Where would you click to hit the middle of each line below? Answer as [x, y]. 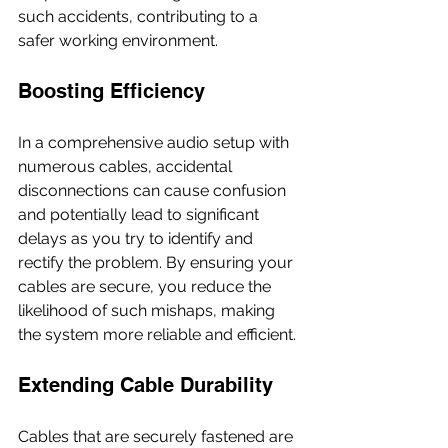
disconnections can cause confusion [154, 190]
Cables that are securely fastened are [157, 436]
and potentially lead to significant [140, 214]
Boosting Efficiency [111, 90]
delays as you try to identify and [137, 238]
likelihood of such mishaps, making [148, 310]
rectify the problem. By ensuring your [157, 262]
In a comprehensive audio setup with [155, 142]
